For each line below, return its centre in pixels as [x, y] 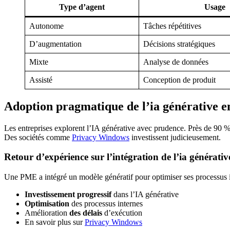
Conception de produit [179, 80]
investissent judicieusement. [175, 137]
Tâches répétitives [172, 26]
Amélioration [47, 213]
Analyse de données [176, 62]
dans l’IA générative [145, 194]
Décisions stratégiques [179, 44]
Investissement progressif [68, 194]
